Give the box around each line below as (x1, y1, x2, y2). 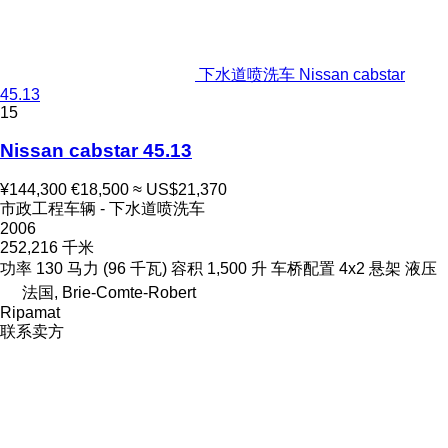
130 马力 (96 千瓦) (36, 260, 167, 278)
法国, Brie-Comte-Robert (22, 284, 196, 302)
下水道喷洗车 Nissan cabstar (199, 65, 405, 83)
